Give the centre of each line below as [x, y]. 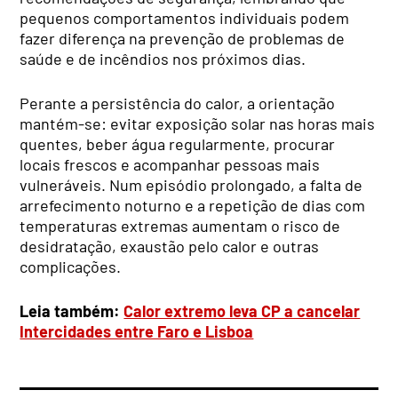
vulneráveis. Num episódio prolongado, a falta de [191, 184]
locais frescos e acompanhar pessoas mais [170, 164]
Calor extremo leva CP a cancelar [242, 310]
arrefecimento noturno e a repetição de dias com [193, 205]
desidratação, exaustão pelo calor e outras [170, 246]
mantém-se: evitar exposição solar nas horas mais [198, 123]
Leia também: [72, 310]
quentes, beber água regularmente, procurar [178, 143]
